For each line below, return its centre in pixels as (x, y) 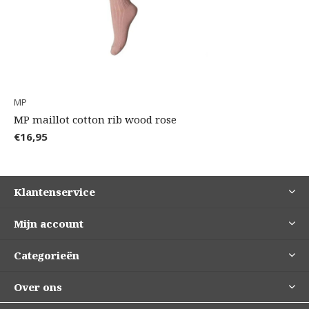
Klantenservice (54, 191)
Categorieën (47, 255)
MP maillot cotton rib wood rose (95, 119)
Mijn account (49, 223)
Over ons (38, 287)
